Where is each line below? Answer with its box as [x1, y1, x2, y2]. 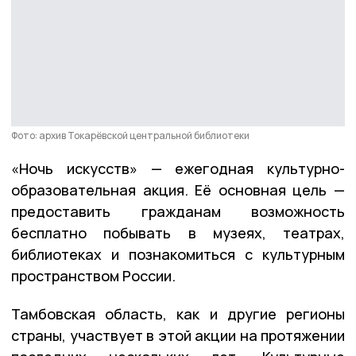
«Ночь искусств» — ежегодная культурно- [11, 158, 345, 178]
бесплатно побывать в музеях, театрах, [11, 222, 345, 242]
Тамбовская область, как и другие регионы [11, 304, 345, 323]
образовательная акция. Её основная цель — [11, 180, 345, 199]
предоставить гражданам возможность [11, 201, 345, 221]
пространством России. [11, 265, 176, 285]
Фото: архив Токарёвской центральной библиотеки [11, 128, 250, 142]
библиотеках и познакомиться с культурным [11, 244, 345, 264]
